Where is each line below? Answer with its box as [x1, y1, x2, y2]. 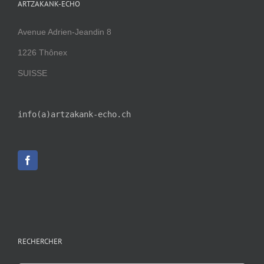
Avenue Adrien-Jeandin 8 [18, 27, 111, 37]
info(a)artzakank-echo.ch [18, 109, 131, 119]
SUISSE [18, 68, 47, 78]
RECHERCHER [18, 236, 62, 246]
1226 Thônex [18, 47, 67, 57]
